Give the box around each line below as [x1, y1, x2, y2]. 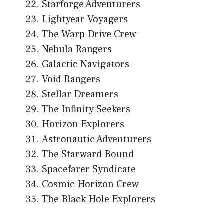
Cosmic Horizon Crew [42, 178, 139, 191]
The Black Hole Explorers [42, 193, 155, 206]
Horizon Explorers [42, 118, 124, 131]
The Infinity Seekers [42, 103, 130, 116]
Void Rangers [42, 73, 100, 86]
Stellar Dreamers [42, 88, 118, 101]
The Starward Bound [42, 148, 134, 161]
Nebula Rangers [42, 43, 112, 56]
